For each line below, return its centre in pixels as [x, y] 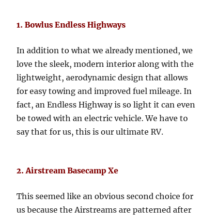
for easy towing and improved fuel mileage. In [104, 91]
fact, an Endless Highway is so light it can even [106, 105]
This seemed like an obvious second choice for [105, 196]
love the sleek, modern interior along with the [105, 64]
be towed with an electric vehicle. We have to [102, 118]
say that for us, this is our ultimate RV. [90, 132]
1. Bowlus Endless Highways [71, 25]
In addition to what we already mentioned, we [105, 51]
